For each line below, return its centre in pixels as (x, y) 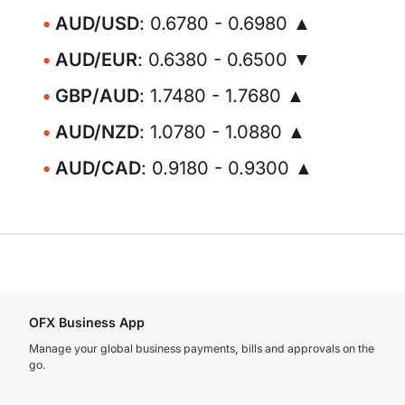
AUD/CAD (98, 168)
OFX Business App (87, 322)
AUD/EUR (96, 60)
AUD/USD (97, 24)
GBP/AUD (97, 96)
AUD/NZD (97, 132)
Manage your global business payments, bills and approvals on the (202, 348)
